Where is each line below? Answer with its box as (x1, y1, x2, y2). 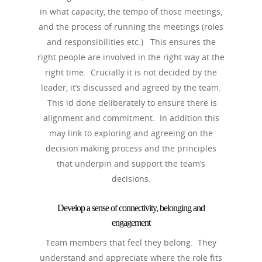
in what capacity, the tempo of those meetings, (40, 6, 222, 17)
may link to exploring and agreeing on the (49, 127, 213, 139)
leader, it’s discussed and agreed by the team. (41, 82, 221, 93)
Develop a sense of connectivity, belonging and (57, 203, 205, 213)
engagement (112, 218, 150, 228)
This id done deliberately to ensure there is (45, 97, 217, 108)
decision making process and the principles (46, 143, 216, 154)
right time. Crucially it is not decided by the (45, 67, 217, 78)
